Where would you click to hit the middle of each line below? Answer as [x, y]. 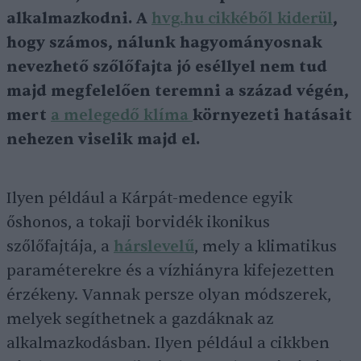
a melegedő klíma [122, 116]
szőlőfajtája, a [60, 247]
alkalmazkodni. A [79, 19]
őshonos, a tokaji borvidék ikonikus [138, 223]
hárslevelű [154, 247]
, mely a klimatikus [266, 247]
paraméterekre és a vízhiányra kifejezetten [170, 271]
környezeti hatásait [272, 116]
